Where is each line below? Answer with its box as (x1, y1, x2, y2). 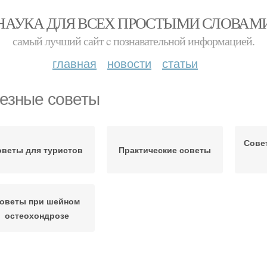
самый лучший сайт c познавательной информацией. (13, 33, 254, 49)
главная (52, 54, 97, 72)
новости (107, 54, 151, 72)
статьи (162, 54, 198, 72)
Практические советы (119, 144, 211, 156)
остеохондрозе (4, 209, 69, 221)
